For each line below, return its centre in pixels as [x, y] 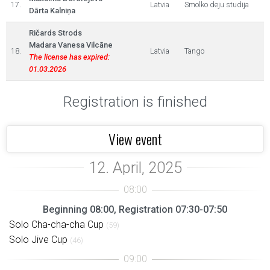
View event [135, 139]
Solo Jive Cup [38, 239]
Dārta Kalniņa [52, 11]
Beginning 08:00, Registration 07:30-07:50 [135, 209]
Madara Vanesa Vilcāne [71, 45]
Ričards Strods [55, 33]
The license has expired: [69, 57]
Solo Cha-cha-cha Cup [56, 224]
